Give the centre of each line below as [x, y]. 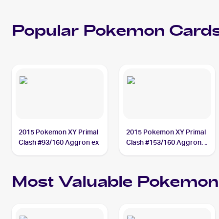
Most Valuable [74, 183]
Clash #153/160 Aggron [164, 142]
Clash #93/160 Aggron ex [59, 142]
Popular [47, 32]
